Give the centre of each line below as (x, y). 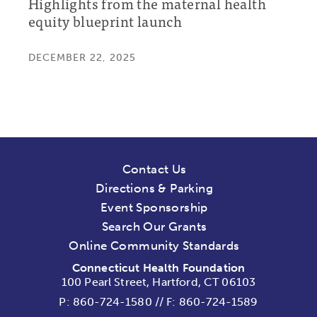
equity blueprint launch (105, 21)
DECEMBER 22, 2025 (82, 58)
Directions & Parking (154, 188)
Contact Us (154, 169)
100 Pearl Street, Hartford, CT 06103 (158, 282)
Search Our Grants (154, 226)
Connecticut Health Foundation (158, 267)
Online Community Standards (154, 245)
